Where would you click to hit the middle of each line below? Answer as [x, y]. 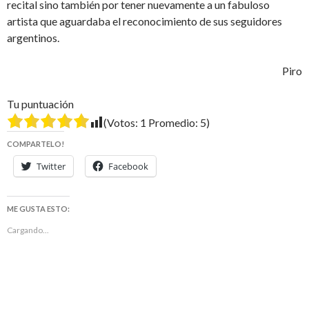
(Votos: [122, 123]
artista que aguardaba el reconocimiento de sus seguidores [144, 21]
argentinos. [33, 38]
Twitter [51, 167]
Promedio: [173, 123]
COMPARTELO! [36, 144]
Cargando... [28, 230]
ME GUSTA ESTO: [38, 209]
